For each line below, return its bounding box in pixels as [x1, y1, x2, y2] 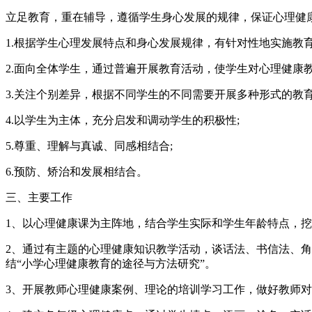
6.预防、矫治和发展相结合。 [6, 165, 148, 178]
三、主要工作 [6, 191, 72, 203]
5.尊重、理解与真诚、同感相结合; [6, 139, 173, 152]
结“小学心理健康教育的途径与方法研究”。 [6, 257, 216, 270]
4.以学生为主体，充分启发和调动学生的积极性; [6, 114, 240, 126]
